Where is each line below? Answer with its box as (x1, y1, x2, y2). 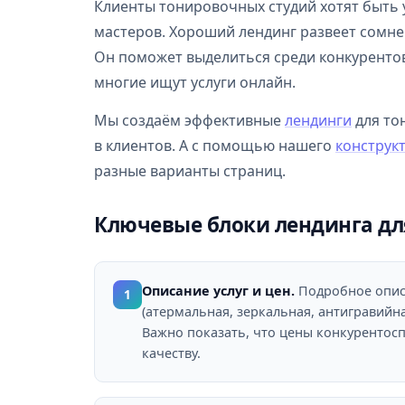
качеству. (142, 344, 201, 362)
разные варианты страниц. (94, 161, 286, 181)
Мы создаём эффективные (94, 110, 285, 130)
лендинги (285, 110, 352, 130)
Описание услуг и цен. (142, 282, 295, 299)
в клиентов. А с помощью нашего (94, 136, 335, 155)
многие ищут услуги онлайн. (94, 72, 296, 92)
